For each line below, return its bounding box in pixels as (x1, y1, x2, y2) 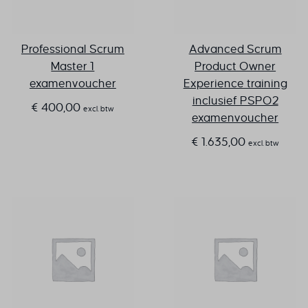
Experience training (183, 77, 287, 91)
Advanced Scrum (188, 43, 282, 56)
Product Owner (195, 60, 276, 74)
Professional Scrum (21, 43, 124, 56)
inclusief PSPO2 (192, 94, 278, 108)
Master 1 (51, 60, 95, 74)
